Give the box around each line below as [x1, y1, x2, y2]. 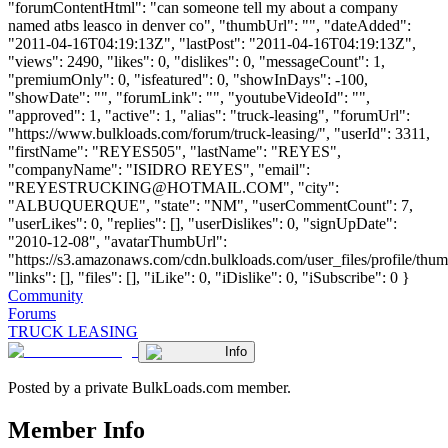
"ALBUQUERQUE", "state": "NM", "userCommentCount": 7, [8, 196, 413, 214]
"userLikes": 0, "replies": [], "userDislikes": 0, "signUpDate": [8, 214, 397, 232]
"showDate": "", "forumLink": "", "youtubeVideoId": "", [8, 88, 370, 106]
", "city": [283, 178, 339, 196]
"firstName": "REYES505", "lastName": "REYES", [8, 142, 341, 160]
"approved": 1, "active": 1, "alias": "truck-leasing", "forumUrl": [8, 106, 410, 124]
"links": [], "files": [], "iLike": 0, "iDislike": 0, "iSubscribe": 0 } [8, 268, 410, 286]
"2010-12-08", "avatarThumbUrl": [8, 232, 227, 250]
